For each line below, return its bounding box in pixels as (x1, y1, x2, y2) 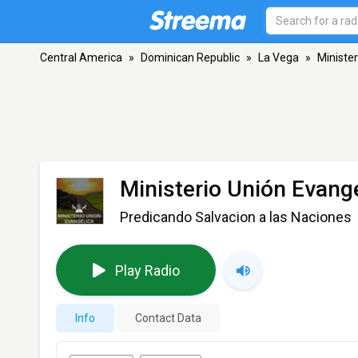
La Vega (258, 51, 299, 64)
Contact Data (135, 312, 201, 324)
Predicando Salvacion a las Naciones (120, 209, 352, 225)
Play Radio (114, 261, 180, 279)
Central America (40, 51, 122, 64)
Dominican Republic (141, 51, 240, 64)
